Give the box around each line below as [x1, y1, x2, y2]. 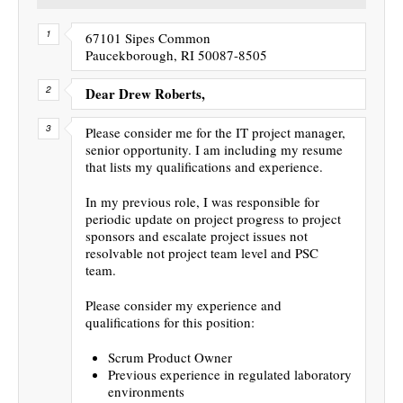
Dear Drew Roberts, [85, 83, 205, 103]
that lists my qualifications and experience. [85, 157, 323, 175]
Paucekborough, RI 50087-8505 [85, 45, 267, 64]
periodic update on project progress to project [85, 209, 341, 228]
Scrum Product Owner [108, 347, 232, 366]
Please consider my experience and [85, 295, 282, 314]
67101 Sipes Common [85, 28, 210, 47]
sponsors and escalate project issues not [85, 226, 308, 245]
